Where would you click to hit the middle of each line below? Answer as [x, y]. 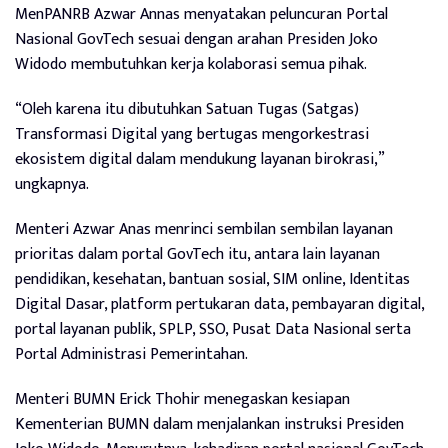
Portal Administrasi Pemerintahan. [131, 354]
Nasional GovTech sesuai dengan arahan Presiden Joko [196, 39]
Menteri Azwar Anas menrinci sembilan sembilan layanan [204, 229]
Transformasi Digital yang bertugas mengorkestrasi [192, 134]
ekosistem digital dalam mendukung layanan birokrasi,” [199, 159]
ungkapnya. [52, 184]
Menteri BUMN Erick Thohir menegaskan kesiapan [182, 399]
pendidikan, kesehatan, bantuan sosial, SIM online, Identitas [212, 279]
